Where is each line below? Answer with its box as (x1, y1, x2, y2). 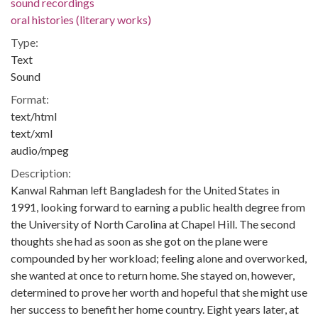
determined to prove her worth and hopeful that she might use (11, 285, 307, 299)
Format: (11, 92, 49, 106)
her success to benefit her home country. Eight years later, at (11, 302, 299, 316)
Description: (11, 166, 71, 180)
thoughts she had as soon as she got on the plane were (11, 234, 268, 248)
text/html (11, 109, 57, 123)
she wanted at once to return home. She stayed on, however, (11, 268, 295, 282)
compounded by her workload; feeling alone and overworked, (11, 251, 307, 265)
